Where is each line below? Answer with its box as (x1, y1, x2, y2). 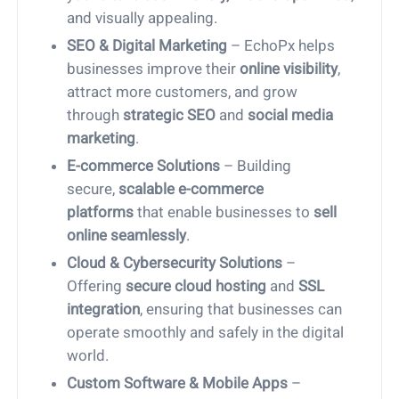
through (67, 106, 124, 125)
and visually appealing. (67, 9, 218, 28)
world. (67, 346, 110, 365)
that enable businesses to (134, 203, 314, 222)
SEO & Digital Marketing (67, 37, 228, 55)
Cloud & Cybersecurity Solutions (67, 254, 283, 273)
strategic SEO (123, 106, 216, 125)
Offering (67, 277, 126, 296)
